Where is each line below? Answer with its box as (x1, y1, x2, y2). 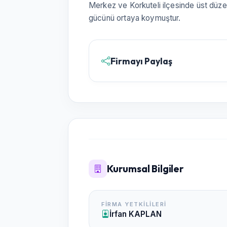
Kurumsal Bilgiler (107, 163, 184, 175)
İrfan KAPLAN (109, 209, 162, 219)
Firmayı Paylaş (110, 55, 172, 67)
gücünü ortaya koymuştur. (89, 13, 181, 23)
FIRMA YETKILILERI (101, 201, 167, 208)
